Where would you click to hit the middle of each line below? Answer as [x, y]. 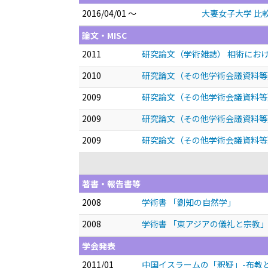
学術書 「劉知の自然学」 [189, 202]
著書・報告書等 [111, 184]
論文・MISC [104, 35]
